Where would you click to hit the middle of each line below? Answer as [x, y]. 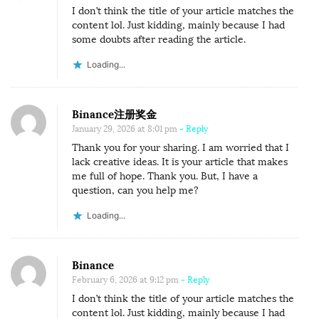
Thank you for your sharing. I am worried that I [181, 147]
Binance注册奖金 [114, 114]
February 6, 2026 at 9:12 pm [125, 279]
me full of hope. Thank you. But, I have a [165, 176]
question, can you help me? [135, 190]
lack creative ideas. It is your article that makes [180, 162]
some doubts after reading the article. [159, 39]
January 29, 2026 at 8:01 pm [125, 129]
